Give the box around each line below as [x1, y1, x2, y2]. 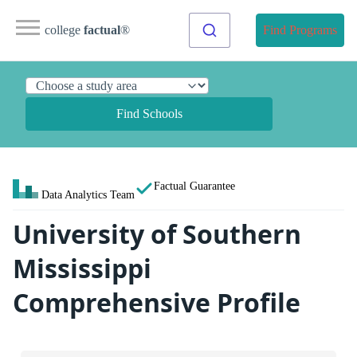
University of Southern [13, 217, 301, 251]
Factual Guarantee [154, 179, 235, 192]
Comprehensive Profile [13, 285, 300, 320]
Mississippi [13, 251, 151, 285]
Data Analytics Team [41, 188, 135, 201]
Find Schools [116, 107, 182, 120]
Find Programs [263, 23, 337, 37]
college [45, 23, 84, 37]
